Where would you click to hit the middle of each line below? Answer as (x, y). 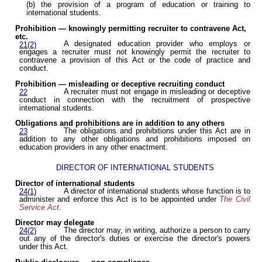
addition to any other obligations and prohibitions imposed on (135, 139)
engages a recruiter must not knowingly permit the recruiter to (135, 52)
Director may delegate (55, 223)
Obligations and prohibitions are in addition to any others (120, 124)
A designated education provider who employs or (157, 44)
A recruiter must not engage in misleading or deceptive (157, 92)
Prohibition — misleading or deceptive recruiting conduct (120, 84)
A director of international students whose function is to (157, 191)
